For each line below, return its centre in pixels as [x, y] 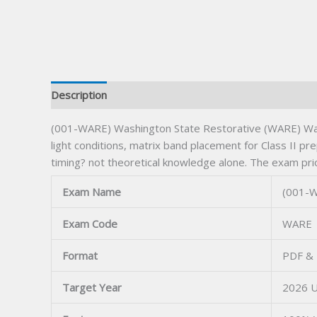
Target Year [92, 288]
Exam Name [92, 192]
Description [79, 95]
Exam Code [90, 224]
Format [80, 256]
